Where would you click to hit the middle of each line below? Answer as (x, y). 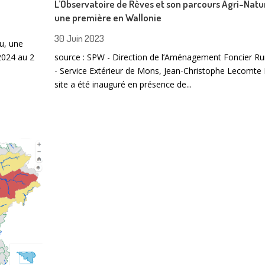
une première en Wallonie (108, 18)
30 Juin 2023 (80, 39)
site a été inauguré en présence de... (123, 85)
